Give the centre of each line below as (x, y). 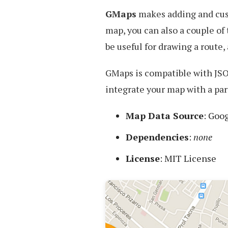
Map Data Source (165, 116)
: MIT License (188, 158)
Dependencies (157, 137)
